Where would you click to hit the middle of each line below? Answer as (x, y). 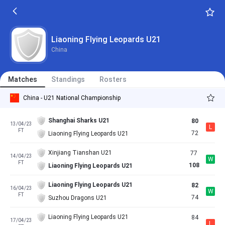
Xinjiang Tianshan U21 (80, 153)
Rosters (113, 79)
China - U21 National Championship (72, 98)
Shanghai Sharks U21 (79, 121)
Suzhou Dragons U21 (77, 198)
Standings (68, 79)
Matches (23, 79)
